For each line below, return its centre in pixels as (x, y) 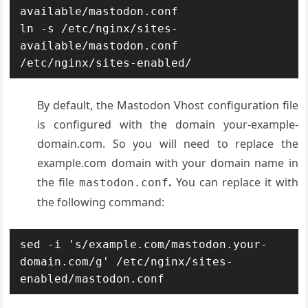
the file (58, 182)
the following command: (101, 202)
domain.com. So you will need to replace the (168, 143)
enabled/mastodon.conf (92, 278)
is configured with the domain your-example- (168, 124)
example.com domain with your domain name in (168, 163)
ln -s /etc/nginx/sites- (99, 28)
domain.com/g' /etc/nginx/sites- (127, 261)
